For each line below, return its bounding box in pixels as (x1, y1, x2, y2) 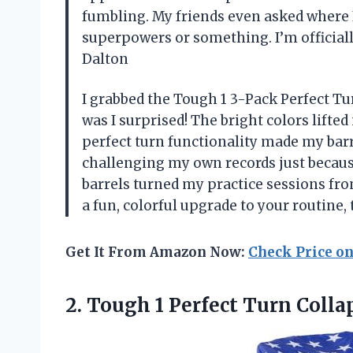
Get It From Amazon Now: (65, 243, 248, 262)
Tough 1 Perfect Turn (87, 293, 292, 318)
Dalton (82, 50, 128, 69)
